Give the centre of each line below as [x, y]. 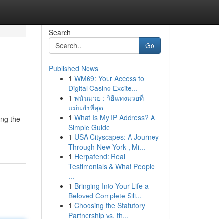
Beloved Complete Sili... [105, 196]
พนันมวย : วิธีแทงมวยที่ [109, 98]
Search [60, 32]
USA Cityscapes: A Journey [116, 137]
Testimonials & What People [111, 166]
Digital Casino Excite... [103, 88]
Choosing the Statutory [109, 205]
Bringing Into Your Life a [111, 186]
